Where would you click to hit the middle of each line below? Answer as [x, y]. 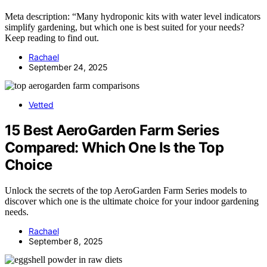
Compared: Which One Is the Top [114, 147]
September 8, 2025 [66, 241]
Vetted [41, 104]
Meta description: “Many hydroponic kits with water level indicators [133, 16]
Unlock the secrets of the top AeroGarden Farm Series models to [126, 190]
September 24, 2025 [68, 67]
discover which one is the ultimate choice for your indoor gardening [132, 201]
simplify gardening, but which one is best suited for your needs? [125, 27]
